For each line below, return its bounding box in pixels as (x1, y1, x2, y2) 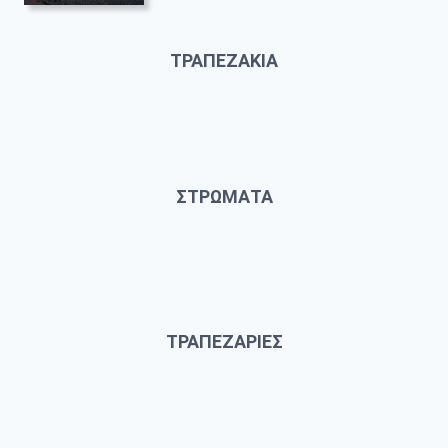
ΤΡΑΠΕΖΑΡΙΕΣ (165, 331, 283, 353)
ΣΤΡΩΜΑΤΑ (175, 185, 273, 207)
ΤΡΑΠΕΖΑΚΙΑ (170, 49, 278, 71)
